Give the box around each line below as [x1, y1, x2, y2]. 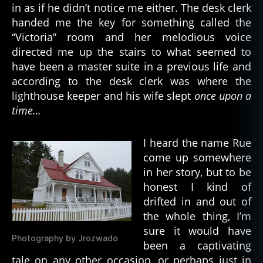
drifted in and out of [143, 194, 251, 209]
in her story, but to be [143, 165, 251, 180]
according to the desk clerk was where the [12, 74, 251, 89]
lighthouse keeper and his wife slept [12, 89, 194, 103]
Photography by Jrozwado [12, 233, 118, 244]
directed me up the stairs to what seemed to [12, 45, 251, 59]
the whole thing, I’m [143, 209, 251, 224]
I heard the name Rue [143, 136, 251, 150]
